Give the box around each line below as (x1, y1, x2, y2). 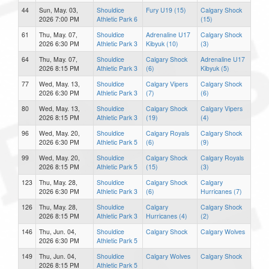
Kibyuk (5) (201, 63, 229, 73)
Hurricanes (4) (146, 211, 187, 220)
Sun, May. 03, (39, 5, 78, 14)
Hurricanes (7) (201, 186, 242, 196)
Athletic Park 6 (97, 14, 138, 23)
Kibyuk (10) (146, 38, 178, 48)
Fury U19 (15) (146, 5, 186, 14)
